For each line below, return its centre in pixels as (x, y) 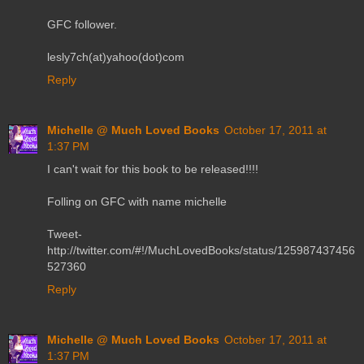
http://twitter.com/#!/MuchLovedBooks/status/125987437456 (201, 250)
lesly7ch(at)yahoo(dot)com (116, 56)
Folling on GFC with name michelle (137, 201)
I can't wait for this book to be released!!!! (153, 169)
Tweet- (65, 234)
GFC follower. (82, 24)
